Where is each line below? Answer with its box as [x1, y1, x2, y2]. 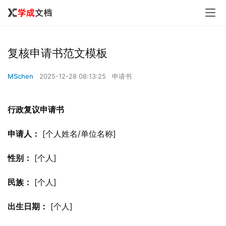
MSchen [8, 72, 33, 80]
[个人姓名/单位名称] [40, 129, 116, 139]
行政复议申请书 [8, 104, 64, 115]
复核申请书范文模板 [8, 46, 107, 60]
